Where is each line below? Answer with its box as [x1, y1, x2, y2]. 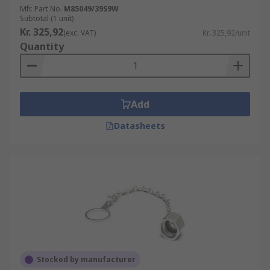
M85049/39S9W [64, 4, 119, 14]
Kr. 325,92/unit [202, 28, 250, 38]
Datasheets [113, 120, 165, 131]
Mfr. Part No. [20, 4, 62, 14]
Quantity [20, 40, 64, 53]
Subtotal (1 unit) [20, 13, 74, 24]
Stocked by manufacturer [37, 254, 136, 265]
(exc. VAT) [63, 28, 96, 38]
